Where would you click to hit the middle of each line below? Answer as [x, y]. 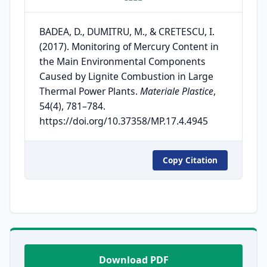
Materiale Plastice [177, 91]
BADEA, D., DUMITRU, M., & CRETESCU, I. [127, 32]
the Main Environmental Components [122, 62]
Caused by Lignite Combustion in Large [126, 77]
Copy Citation [190, 160]
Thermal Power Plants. [90, 91]
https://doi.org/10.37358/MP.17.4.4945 [124, 121]
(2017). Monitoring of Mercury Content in [129, 47]
